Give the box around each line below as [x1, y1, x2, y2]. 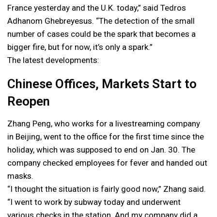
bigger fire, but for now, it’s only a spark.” [7, 42, 153, 52]
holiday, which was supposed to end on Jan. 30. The [7, 145, 195, 155]
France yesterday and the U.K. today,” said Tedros [7, 3, 186, 13]
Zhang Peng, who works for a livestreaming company [7, 119, 200, 128]
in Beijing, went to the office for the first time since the [7, 132, 204, 141]
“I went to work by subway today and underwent [7, 197, 181, 207]
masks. [7, 171, 33, 181]
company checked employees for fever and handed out [7, 158, 207, 168]
